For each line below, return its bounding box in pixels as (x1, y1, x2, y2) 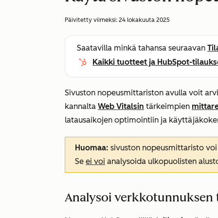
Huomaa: (75, 143, 110, 152)
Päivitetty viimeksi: (65, 17, 119, 23)
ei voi (86, 157, 105, 166)
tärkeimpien (144, 102, 192, 111)
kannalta (65, 102, 98, 111)
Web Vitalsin (98, 102, 144, 111)
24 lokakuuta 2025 (119, 17, 170, 23)
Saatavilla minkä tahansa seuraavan (77, 43, 207, 53)
